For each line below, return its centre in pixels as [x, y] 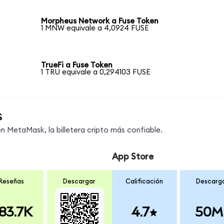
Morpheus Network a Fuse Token [100, 21]
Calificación [144, 181]
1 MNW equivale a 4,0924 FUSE [95, 28]
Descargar [79, 181]
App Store [132, 157]
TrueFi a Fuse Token [77, 65]
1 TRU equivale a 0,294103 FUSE [96, 72]
